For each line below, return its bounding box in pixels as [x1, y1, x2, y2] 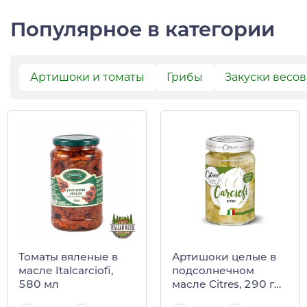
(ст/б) [172, 291, 200, 305]
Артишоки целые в [172, 250, 276, 264]
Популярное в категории [10, 16, 275, 41]
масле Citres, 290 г [172, 278, 274, 291]
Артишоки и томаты [29, 70, 145, 84]
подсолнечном [172, 264, 254, 278]
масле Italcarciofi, [19, 264, 113, 278]
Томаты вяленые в [19, 250, 118, 264]
